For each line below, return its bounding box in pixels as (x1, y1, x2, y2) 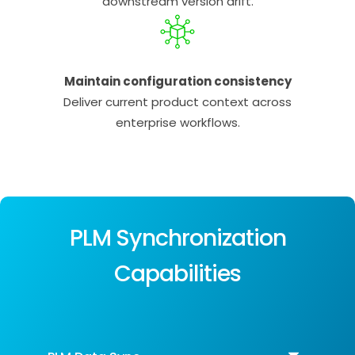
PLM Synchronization (69, 222, 286, 254)
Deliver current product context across (63, 94, 292, 111)
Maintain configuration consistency (63, 73, 292, 90)
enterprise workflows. (115, 114, 240, 132)
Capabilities (114, 258, 241, 290)
